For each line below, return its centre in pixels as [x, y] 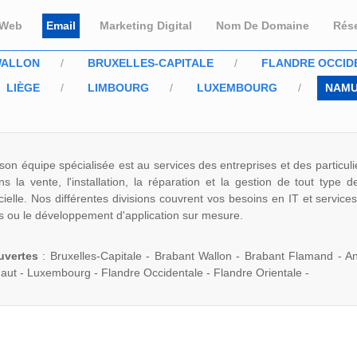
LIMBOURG [118, 88]
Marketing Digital [145, 25]
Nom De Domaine [262, 25]
